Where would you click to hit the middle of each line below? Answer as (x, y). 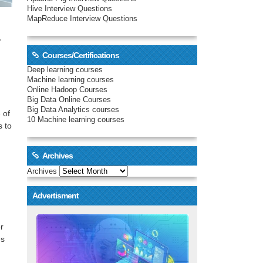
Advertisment (55, 196)
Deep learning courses (65, 70)
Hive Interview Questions (70, 9)
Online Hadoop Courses (67, 90)
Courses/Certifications (80, 55)
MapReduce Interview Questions (82, 19)
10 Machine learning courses (76, 119)
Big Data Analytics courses (73, 109)
